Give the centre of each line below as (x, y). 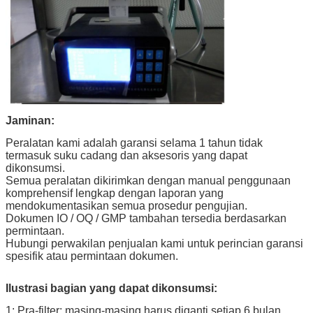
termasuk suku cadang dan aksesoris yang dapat (126, 156)
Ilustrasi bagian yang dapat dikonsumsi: (111, 289)
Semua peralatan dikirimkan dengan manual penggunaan (148, 181)
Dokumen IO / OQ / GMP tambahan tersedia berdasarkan (146, 219)
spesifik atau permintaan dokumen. (92, 256)
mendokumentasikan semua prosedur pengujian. (126, 206)
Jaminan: (30, 121)
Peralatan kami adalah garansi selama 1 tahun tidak (134, 143)
